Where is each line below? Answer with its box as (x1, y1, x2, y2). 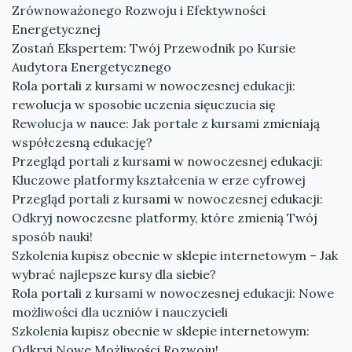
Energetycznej (12, 21, 101, 37)
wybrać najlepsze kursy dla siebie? (12, 266, 216, 282)
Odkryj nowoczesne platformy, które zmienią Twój (12, 210, 317, 225)
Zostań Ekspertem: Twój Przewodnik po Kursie (12, 40, 295, 56)
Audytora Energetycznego (12, 59, 171, 75)
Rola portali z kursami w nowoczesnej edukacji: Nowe (12, 285, 334, 301)
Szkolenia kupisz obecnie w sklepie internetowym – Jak (12, 247, 338, 263)
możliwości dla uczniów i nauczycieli (12, 304, 228, 320)
